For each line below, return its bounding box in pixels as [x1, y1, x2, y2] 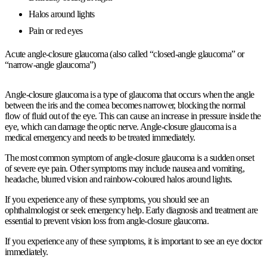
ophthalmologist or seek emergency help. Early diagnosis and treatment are [5, 204, 258, 215]
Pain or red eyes [29, 25, 83, 36]
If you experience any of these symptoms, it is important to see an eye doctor [5, 235, 262, 246]
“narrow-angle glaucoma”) [5, 59, 96, 70]
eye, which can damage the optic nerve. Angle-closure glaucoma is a [5, 121, 237, 132]
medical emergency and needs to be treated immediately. [5, 132, 195, 142]
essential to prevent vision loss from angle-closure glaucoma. [5, 215, 209, 226]
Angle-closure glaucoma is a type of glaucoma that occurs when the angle [5, 89, 254, 100]
